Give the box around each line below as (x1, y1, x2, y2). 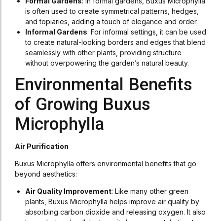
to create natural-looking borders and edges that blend (25, 38, 206, 46)
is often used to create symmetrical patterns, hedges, (25, 7, 199, 15)
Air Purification (15, 142, 69, 150)
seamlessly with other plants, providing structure (25, 48, 182, 57)
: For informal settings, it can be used (87, 28, 206, 36)
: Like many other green (111, 187, 188, 195)
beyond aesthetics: (15, 170, 77, 178)
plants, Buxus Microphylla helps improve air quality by (25, 197, 199, 206)
